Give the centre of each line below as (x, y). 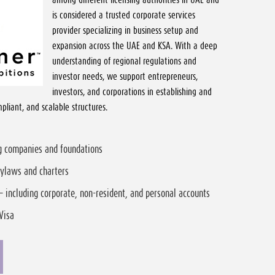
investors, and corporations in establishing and (132, 91)
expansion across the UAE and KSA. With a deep (135, 45)
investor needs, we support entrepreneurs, (125, 76)
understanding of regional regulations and (124, 61)
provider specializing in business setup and (125, 30)
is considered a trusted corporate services (124, 15)
